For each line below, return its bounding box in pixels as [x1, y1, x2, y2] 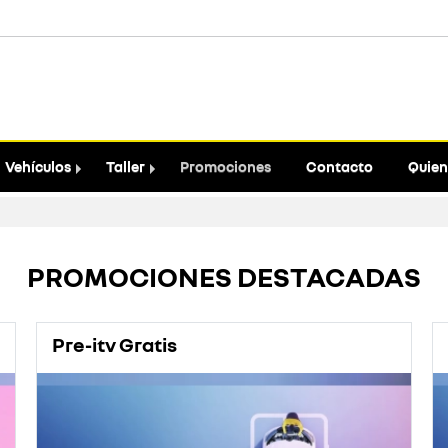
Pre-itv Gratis [51, 332, 177, 356]
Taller [105, 158, 145, 175]
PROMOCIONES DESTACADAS [27, 260, 421, 293]
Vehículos [4, 158, 71, 175]
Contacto [305, 158, 373, 175]
